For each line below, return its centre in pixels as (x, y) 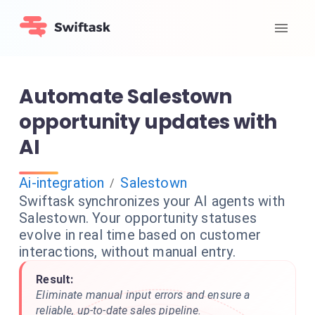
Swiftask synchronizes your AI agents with (152, 201)
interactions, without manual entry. (127, 252)
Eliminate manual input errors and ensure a (143, 295)
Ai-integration (62, 183)
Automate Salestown (126, 97)
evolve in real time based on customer (140, 235)
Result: (55, 279)
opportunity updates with (148, 122)
